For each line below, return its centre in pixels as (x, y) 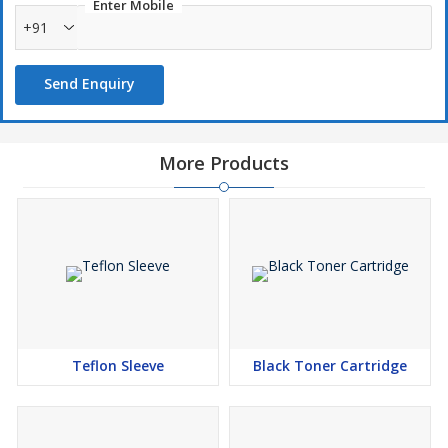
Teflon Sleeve (118, 366)
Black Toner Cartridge (330, 366)
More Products (224, 163)
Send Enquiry (89, 84)
